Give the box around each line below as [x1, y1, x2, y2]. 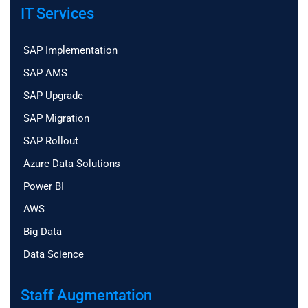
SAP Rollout [23, 135, 78, 148]
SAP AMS [23, 67, 67, 80]
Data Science [23, 248, 84, 261]
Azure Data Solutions [23, 157, 120, 170]
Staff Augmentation [21, 287, 152, 305]
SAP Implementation [23, 44, 118, 57]
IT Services [21, 5, 94, 23]
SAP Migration [23, 112, 89, 125]
